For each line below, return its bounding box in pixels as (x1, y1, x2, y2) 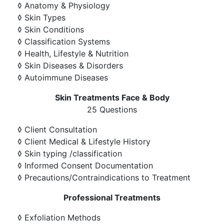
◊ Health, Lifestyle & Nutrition (17, 48, 128, 58)
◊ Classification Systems (17, 36, 110, 46)
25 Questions (87, 104, 137, 114)
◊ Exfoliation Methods (17, 212, 100, 222)
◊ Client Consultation (17, 124, 97, 134)
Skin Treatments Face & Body (54, 92, 169, 102)
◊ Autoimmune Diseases (17, 72, 108, 82)
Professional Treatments (63, 192, 160, 202)
